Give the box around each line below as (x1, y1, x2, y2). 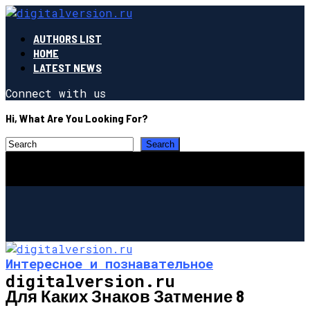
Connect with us (6, 86, 106, 100)
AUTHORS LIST (33, 32, 102, 45)
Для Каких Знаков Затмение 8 (6, 285, 244, 306)
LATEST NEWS (33, 61, 102, 74)
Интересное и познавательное (6, 254, 213, 272)
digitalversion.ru (6, 269, 175, 292)
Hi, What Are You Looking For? (6, 111, 148, 125)
